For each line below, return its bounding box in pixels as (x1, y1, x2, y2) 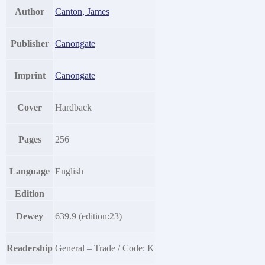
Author (15, 6, 44, 17)
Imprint (14, 70, 46, 80)
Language (9, 166, 50, 176)
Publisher (10, 38, 49, 49)
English (55, 166, 83, 176)
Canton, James (55, 6, 109, 17)
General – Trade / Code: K (55, 243, 154, 253)
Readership (7, 243, 53, 253)
